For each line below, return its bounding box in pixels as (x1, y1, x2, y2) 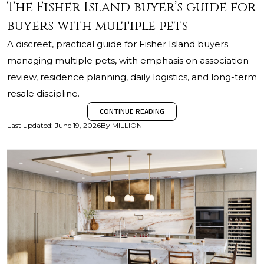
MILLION (112, 121, 142, 130)
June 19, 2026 (55, 121, 101, 130)
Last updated (7, 121, 51, 130)
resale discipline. (7, 88, 80, 99)
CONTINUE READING (100, 104, 164, 118)
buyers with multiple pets (7, 18, 188, 35)
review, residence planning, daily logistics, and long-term (7, 71, 257, 82)
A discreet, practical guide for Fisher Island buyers (7, 38, 228, 49)
